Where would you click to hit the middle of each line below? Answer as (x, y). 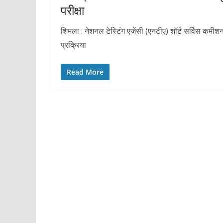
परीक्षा (72, 10)
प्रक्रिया (73, 45)
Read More (85, 72)
